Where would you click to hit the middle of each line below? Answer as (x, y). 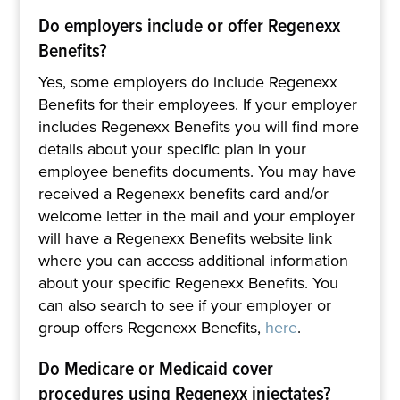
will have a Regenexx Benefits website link (185, 238)
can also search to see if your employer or (184, 305)
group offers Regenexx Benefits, (151, 327)
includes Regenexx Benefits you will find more (198, 126)
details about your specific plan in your (172, 149)
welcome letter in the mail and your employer (196, 216)
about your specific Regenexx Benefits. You (188, 283)
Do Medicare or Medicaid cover (155, 367)
